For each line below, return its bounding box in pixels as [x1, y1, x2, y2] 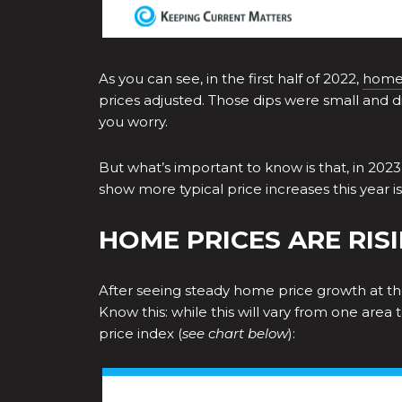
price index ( [99, 324, 182, 342]
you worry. [99, 112, 168, 130]
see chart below [182, 324, 288, 342]
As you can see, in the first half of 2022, [99, 69, 363, 87]
